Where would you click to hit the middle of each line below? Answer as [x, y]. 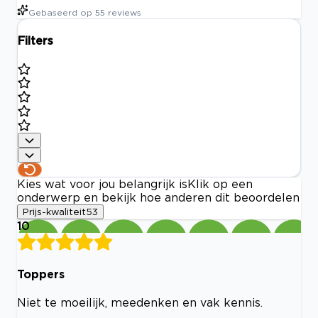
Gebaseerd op [60, 13]
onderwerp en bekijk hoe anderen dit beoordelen [158, 198]
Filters [35, 41]
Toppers [41, 274]
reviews [125, 13]
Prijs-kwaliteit [54, 212]
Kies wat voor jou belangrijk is [102, 184]
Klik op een [220, 184]
